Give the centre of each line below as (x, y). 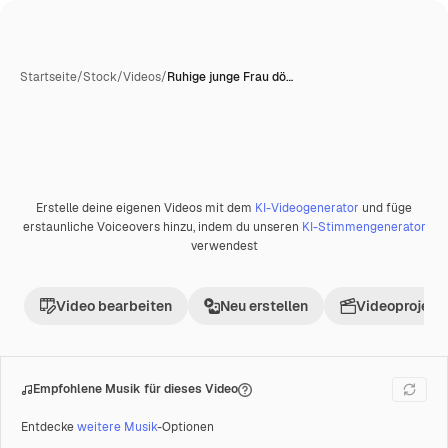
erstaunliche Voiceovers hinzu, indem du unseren (162, 227)
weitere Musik (117, 427)
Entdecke (49, 427)
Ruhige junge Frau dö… (230, 77)
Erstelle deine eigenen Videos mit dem (145, 208)
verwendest (224, 246)
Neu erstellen (264, 306)
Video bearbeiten (114, 306)
